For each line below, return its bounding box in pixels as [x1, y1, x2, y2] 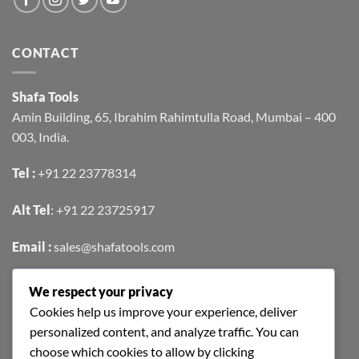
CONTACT [12, 44, 79, 60]
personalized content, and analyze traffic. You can [30, 323, 299, 339]
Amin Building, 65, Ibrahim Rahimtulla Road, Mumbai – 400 [12, 108, 336, 124]
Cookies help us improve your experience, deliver [30, 303, 297, 319]
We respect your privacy [29, 283, 173, 299]
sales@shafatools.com [54, 238, 175, 254]
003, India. [12, 128, 69, 144]
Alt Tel [12, 202, 50, 218]
